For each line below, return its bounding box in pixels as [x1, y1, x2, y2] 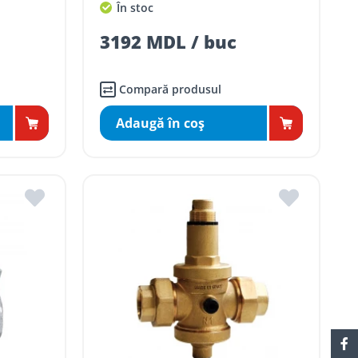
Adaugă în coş [116, 114, 205, 133]
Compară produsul [119, 82, 222, 97]
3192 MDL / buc [100, 30, 237, 54]
